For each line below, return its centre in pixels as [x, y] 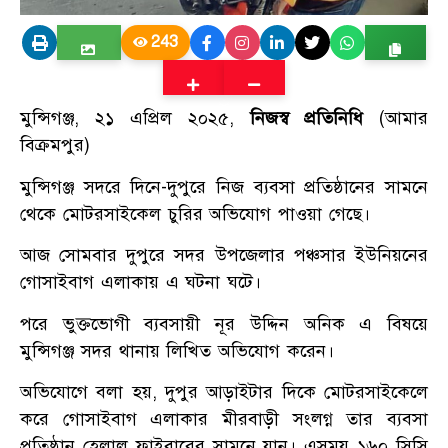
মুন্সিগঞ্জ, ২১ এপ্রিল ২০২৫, [135, 118]
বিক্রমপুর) [55, 145]
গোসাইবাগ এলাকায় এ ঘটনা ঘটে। [141, 282]
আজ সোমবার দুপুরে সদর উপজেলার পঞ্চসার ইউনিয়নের [224, 255]
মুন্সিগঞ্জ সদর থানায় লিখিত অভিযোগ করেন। [177, 350]
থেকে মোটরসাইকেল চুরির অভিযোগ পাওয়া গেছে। [195, 213]
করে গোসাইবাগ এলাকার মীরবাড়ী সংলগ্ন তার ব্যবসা [224, 419]
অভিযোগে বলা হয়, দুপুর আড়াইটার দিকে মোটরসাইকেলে [224, 392]
